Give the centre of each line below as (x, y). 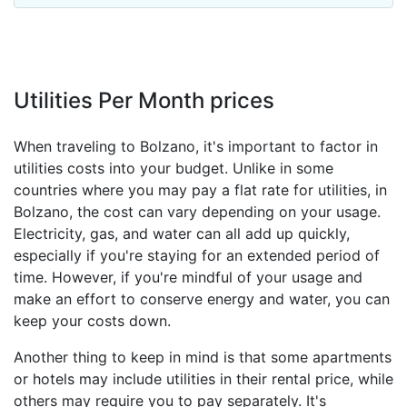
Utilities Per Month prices (144, 100)
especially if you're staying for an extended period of (197, 255)
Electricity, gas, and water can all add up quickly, (182, 233)
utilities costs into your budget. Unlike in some (174, 168)
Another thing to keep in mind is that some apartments (203, 357)
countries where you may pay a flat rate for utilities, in (200, 190)
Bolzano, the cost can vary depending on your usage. (197, 212)
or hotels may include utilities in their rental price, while (203, 379)
